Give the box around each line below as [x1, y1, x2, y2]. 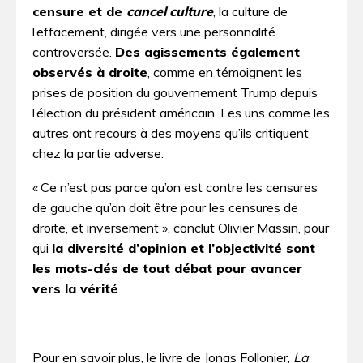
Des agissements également [115, 43, 300, 60]
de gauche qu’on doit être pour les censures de [32, 199, 298, 216]
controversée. [32, 43, 115, 60]
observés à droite [32, 63, 147, 80]
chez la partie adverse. [32, 144, 164, 161]
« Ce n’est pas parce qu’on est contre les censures [32, 179, 318, 196]
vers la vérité [32, 280, 118, 297]
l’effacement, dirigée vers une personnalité [32, 23, 275, 40]
